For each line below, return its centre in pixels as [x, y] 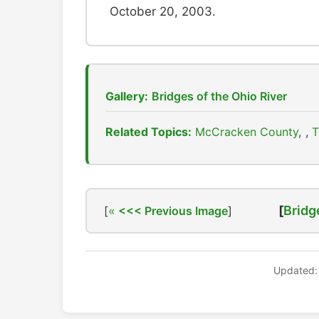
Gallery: [127, 96]
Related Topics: [148, 132]
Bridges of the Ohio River [219, 96]
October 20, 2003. [163, 11]
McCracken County [247, 132]
